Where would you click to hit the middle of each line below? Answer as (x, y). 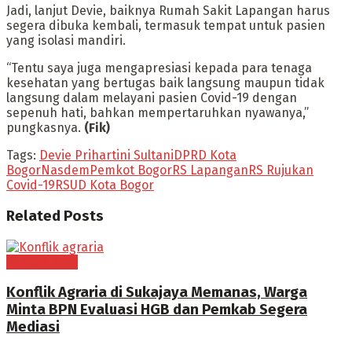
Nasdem (65, 170)
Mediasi (33, 327)
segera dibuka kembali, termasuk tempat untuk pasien (166, 26)
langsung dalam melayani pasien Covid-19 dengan (152, 98)
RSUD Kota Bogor (104, 185)
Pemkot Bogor (131, 170)
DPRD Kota (205, 156)
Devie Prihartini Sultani (106, 156)
